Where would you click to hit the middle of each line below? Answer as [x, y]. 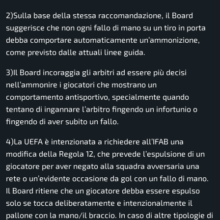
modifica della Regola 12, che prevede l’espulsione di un [105, 153]
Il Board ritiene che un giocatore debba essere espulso [103, 190]
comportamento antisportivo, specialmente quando [97, 96]
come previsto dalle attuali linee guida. [76, 52]
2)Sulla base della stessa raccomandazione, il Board [99, 15]
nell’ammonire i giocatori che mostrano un [81, 84]
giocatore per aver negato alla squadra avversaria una [103, 165]
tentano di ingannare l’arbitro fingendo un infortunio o [102, 109]
